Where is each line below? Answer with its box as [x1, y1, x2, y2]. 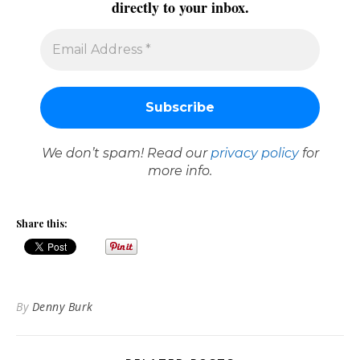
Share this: [16, 216, 67, 230]
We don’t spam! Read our [41, 145, 211, 161]
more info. [148, 162, 212, 178]
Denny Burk [31, 298, 93, 314]
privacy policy [210, 145, 299, 161]
